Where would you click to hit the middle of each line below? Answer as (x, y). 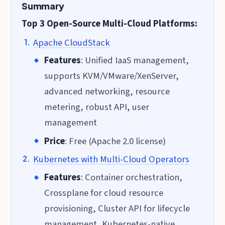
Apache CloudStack (71, 42)
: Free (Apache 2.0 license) (115, 141)
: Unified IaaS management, (135, 61)
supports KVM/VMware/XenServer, (111, 76)
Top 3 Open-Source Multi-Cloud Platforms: (110, 24)
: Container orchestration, (131, 178)
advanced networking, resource (107, 92)
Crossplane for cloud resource (103, 193)
